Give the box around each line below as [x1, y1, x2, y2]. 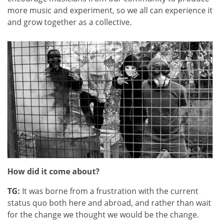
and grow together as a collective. [7, 16, 132, 27]
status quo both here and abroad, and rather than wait [7, 197, 211, 209]
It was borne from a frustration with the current [20, 186, 198, 197]
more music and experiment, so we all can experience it [7, 4, 213, 16]
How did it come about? [7, 166, 100, 177]
